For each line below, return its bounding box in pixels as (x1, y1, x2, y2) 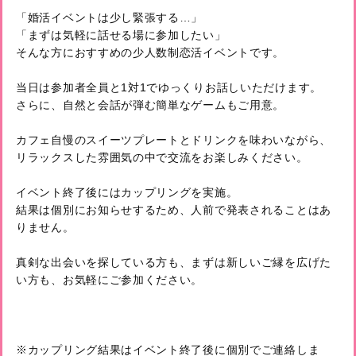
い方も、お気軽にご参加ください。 (16, 273, 215, 286)
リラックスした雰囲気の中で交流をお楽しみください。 (16, 150, 320, 164)
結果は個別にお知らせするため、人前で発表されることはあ (16, 203, 331, 216)
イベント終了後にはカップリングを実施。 (16, 185, 250, 199)
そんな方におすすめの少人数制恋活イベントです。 (16, 45, 296, 59)
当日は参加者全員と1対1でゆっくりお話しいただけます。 (16, 80, 334, 94)
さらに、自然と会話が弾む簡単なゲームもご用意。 (16, 98, 296, 111)
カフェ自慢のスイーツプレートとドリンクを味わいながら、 (16, 133, 331, 146)
